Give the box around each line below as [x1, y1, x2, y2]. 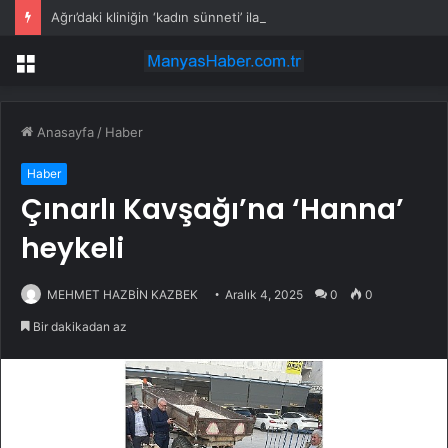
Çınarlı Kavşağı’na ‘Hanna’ [21, 190, 404, 230]
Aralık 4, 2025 [225, 287, 303, 303]
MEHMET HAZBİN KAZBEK [47, 287, 198, 303]
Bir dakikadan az [30, 319, 127, 335]
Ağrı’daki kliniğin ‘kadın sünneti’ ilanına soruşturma [51, 9, 360, 25]
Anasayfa [33, 124, 94, 141]
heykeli [21, 229, 124, 269]
